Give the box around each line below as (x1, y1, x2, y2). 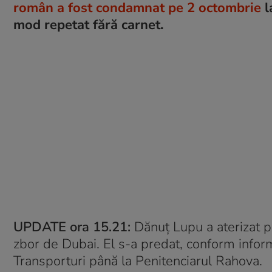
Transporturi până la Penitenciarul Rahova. (13, 252, 262, 270)
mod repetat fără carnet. (13, 16, 163, 34)
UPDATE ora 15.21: (13, 218, 131, 236)
